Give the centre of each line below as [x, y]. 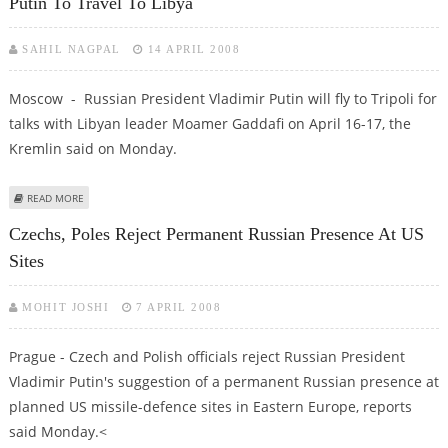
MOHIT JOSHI [66, 306]
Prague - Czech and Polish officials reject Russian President [206, 356]
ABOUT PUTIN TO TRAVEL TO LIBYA [167, 197]
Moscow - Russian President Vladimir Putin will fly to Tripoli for [222, 99]
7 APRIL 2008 [179, 306]
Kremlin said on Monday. [92, 149]
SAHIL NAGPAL [71, 49]
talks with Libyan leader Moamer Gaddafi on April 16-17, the [209, 124]
